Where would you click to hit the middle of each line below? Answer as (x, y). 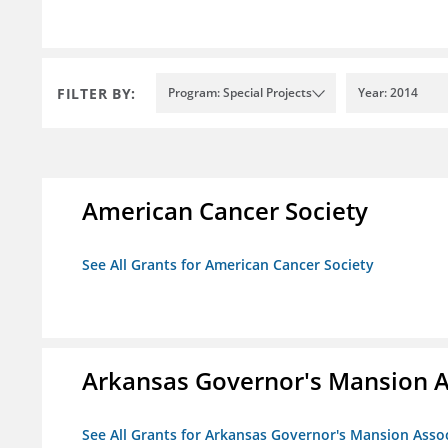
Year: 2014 (388, 93)
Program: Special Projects (240, 93)
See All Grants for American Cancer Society (228, 265)
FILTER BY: (96, 93)
